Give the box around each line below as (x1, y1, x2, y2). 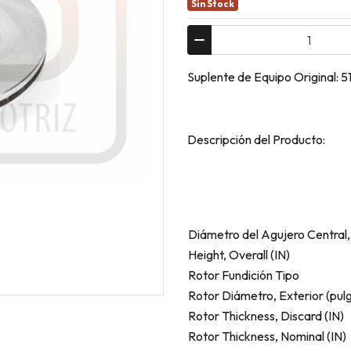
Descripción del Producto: (187, 131, 325, 147)
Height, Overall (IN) (188, 246, 290, 262)
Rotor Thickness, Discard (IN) (188, 307, 344, 324)
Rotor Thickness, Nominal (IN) (188, 327, 346, 344)
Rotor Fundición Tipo (188, 266, 299, 283)
